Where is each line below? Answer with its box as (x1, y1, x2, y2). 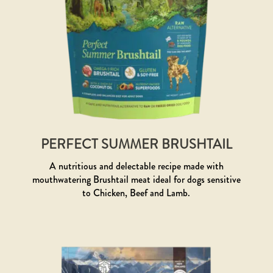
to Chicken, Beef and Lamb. (82, 185, 191, 200)
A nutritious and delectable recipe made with (49, 158, 224, 173)
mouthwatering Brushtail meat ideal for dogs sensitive (32, 172, 241, 186)
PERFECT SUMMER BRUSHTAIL (40, 134, 232, 154)
